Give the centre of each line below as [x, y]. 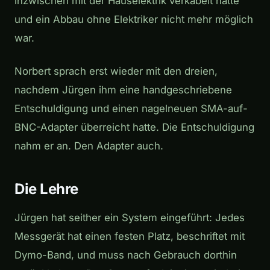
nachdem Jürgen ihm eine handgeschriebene [123, 90]
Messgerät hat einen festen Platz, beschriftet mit [130, 236]
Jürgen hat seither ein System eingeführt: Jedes [130, 217]
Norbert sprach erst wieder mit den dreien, [116, 71]
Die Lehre [46, 189]
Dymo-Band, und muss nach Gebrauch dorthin [126, 255]
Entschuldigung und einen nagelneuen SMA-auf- [131, 109]
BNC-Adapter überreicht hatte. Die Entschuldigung [134, 127]
